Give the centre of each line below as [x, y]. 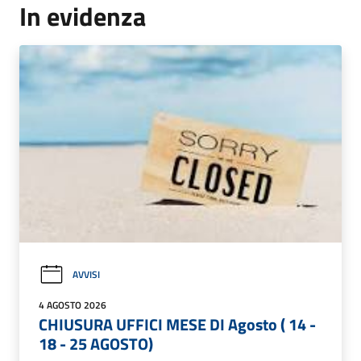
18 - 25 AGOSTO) [96, 343]
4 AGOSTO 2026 [73, 305]
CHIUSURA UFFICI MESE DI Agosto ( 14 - [177, 324]
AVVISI [86, 275]
